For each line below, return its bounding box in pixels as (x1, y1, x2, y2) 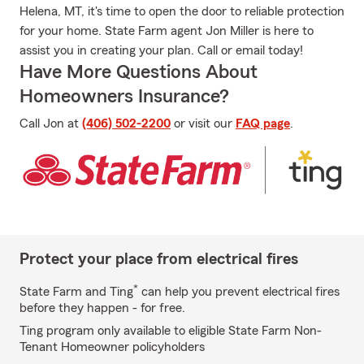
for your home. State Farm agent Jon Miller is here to (19, 24, 314, 37)
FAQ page (236, 117, 290, 130)
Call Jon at (19, 117, 82, 130)
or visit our (171, 117, 236, 130)
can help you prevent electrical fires (138, 284, 340, 298)
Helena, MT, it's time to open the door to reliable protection (19, 5, 344, 18)
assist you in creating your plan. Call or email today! (19, 44, 303, 57)
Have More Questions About (19, 63, 258, 82)
